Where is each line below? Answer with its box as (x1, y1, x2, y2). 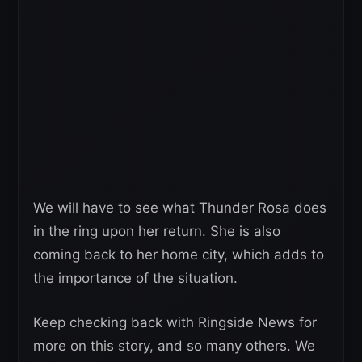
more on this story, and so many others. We (33, 337, 315, 354)
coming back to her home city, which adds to (33, 246, 324, 263)
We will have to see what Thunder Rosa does (33, 199, 326, 216)
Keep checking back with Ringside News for (33, 314, 317, 330)
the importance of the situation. (33, 269, 238, 286)
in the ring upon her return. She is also (33, 222, 280, 239)
